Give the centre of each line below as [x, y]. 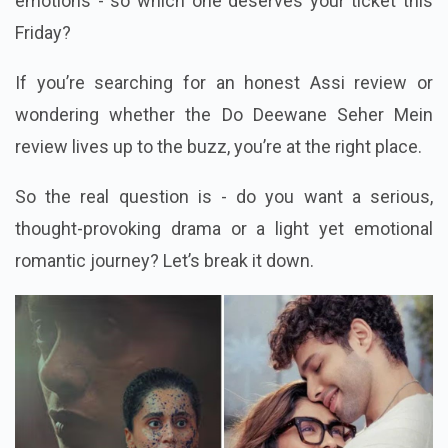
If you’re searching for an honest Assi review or [224, 83]
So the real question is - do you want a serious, [224, 197]
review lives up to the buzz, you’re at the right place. [218, 147]
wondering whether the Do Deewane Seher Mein [224, 115]
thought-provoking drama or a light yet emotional [224, 229]
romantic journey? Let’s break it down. [164, 261]
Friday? [43, 33]
